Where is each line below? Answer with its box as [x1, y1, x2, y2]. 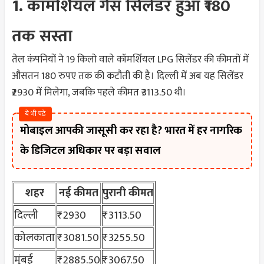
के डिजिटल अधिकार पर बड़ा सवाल [20, 141, 161, 160]
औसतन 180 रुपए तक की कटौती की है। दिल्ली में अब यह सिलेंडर [12, 67, 243, 84]
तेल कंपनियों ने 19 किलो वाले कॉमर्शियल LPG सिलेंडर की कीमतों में [12, 51, 249, 68]
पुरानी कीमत [103, 183, 153, 202]
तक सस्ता [12, 22, 72, 50]
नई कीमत [59, 183, 98, 202]
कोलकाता [14, 228, 55, 247]
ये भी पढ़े [25, 107, 46, 120]
